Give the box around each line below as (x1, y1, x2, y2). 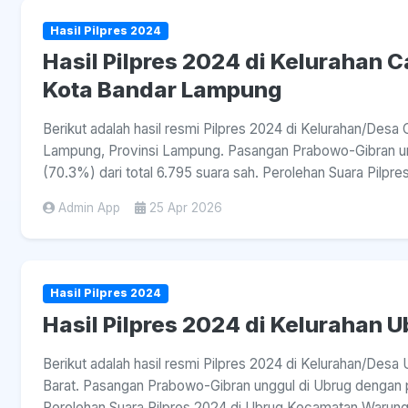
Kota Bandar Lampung (43, 76, 282, 104)
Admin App (58, 200, 120, 216)
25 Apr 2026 (149, 200, 222, 216)
